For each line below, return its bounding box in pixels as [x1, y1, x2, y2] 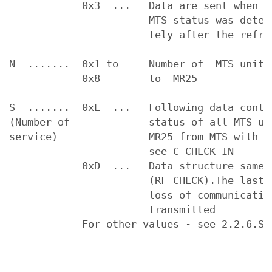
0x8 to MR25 [9, 72, 197, 84]
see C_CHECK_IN [9, 145, 234, 157]
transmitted [9, 203, 216, 216]
